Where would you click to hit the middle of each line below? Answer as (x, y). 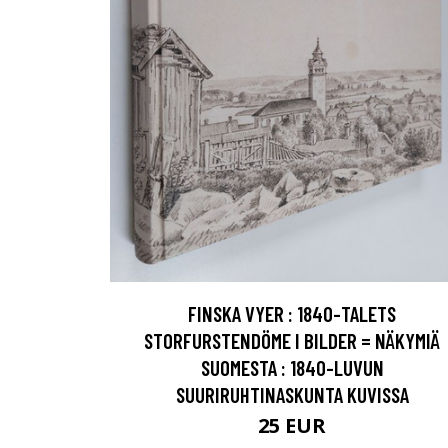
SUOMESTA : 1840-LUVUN (292, 367)
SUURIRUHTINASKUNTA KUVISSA (292, 394)
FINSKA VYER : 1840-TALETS (292, 313)
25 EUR (292, 425)
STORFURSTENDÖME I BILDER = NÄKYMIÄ (292, 340)
